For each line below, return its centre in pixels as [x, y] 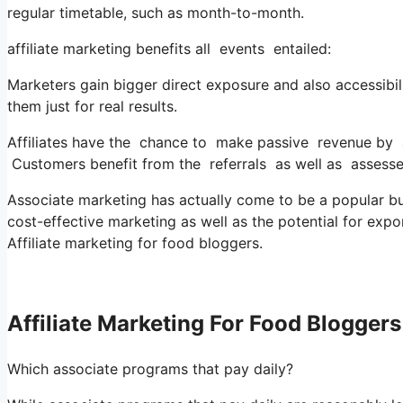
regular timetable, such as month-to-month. [156, 12]
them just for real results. [92, 106]
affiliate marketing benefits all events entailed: [169, 48]
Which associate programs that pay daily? [150, 368]
